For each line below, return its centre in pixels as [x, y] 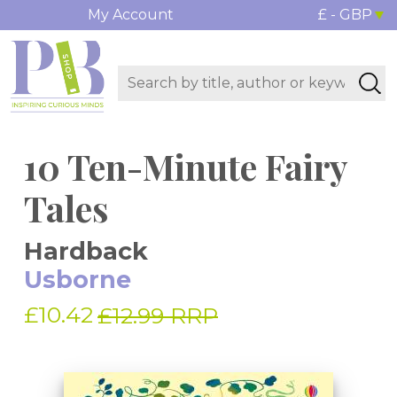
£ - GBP [345, 15]
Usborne [78, 280]
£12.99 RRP [158, 316]
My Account [130, 15]
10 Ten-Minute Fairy [185, 167]
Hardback [86, 252]
